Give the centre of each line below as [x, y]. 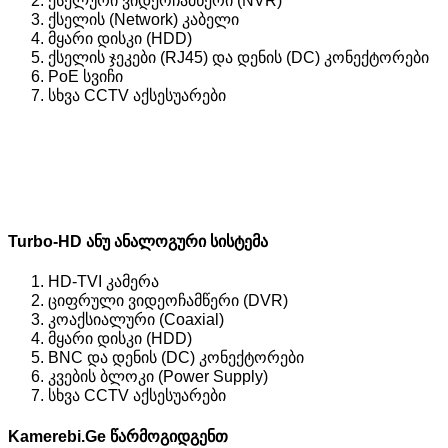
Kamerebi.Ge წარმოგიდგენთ [118, 436]
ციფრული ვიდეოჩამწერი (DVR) [168, 301]
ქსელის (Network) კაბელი [143, 19]
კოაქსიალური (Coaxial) [136, 320]
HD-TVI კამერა [103, 282]
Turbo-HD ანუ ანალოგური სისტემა [138, 242]
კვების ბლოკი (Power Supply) [158, 377]
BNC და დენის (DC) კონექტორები [176, 358]
